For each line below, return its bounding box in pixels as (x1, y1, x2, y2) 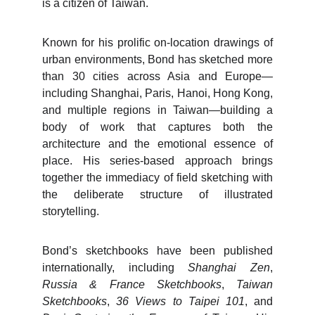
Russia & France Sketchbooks (42, 278, 221, 290)
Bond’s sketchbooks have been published (42, 245, 273, 257)
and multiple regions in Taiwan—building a (42, 104, 273, 116)
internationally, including (42, 262, 188, 274)
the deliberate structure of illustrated (42, 188, 273, 200)
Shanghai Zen (188, 262, 271, 274)
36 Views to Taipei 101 (116, 295, 245, 307)
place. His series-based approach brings (42, 155, 273, 167)
